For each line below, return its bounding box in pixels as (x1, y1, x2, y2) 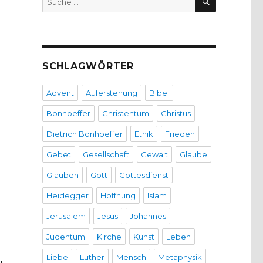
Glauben (46, 170, 79, 180)
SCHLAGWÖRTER (42, 60, 134, 72)
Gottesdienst (119, 170, 168, 180)
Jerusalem (46, 211, 86, 221)
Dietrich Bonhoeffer (46, 129, 123, 139)
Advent (46, 88, 74, 98)
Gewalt (140, 150, 168, 160)
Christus (160, 109, 191, 119)
